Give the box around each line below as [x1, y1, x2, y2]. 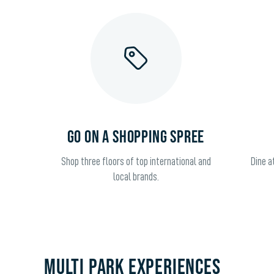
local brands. [113, 171, 159, 182]
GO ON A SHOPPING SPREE [67, 127, 205, 147]
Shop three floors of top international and [61, 155, 211, 167]
